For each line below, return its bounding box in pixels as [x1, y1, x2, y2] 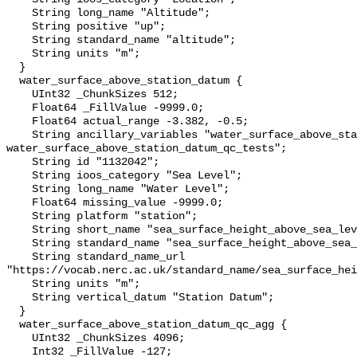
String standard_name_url [6, 251, 32, 264]
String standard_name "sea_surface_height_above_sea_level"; [6, 237, 32, 250]
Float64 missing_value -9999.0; [6, 197, 32, 210]
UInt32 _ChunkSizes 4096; [6, 332, 32, 345]
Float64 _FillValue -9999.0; [6, 102, 32, 115]
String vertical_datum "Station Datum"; [6, 292, 32, 304]
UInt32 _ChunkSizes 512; [6, 88, 32, 101]
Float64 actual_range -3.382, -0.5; [6, 116, 32, 128]
